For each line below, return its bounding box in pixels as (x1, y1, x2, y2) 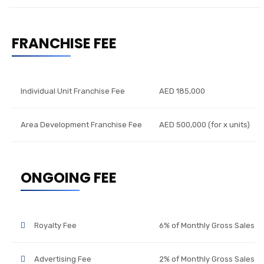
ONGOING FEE (21, 167, 117, 187)
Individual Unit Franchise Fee (21, 86, 125, 95)
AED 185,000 (159, 86, 205, 95)
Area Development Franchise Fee (21, 120, 142, 129)
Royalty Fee (34, 220, 77, 230)
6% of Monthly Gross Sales (159, 220, 255, 230)
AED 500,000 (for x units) (159, 120, 250, 129)
